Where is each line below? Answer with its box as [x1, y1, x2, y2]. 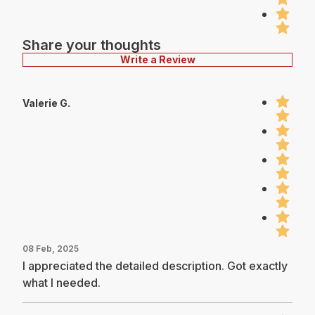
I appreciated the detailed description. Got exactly [22, 258, 288, 273]
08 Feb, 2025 [22, 243, 79, 254]
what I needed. [22, 275, 101, 290]
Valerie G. [22, 96, 70, 109]
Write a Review [120, 53, 195, 65]
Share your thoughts [22, 36, 161, 53]
